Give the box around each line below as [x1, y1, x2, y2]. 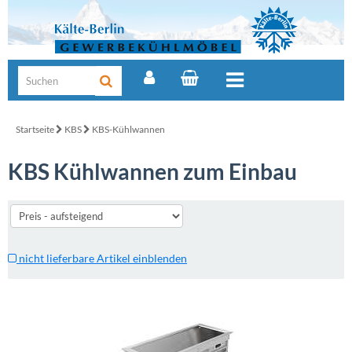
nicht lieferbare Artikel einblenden [16, 251, 187, 265]
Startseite [16, 123, 54, 135]
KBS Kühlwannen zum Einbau [8, 158, 297, 185]
